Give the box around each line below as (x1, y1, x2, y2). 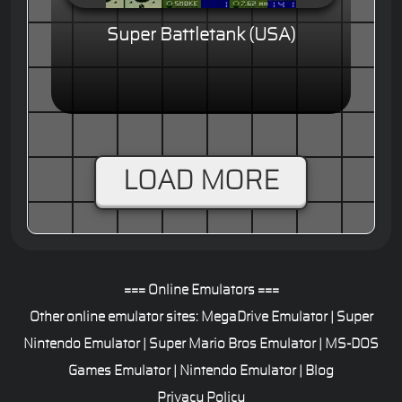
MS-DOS (325, 337, 379, 351)
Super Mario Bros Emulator (149, 337, 316, 351)
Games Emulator (68, 364, 170, 378)
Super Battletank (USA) (106, 26, 296, 44)
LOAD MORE (123, 168, 279, 195)
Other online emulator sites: (29, 310, 201, 324)
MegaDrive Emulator (200, 310, 328, 324)
